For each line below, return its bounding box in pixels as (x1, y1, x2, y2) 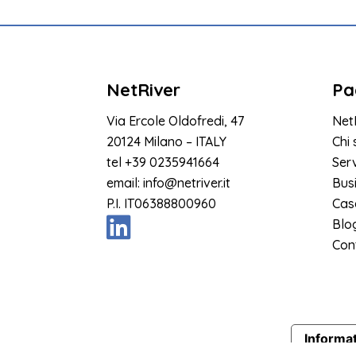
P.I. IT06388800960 (106, 195, 217, 212)
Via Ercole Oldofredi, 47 (106, 113, 245, 130)
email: (106, 175, 144, 192)
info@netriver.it (143, 175, 231, 192)
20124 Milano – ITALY (106, 133, 227, 150)
